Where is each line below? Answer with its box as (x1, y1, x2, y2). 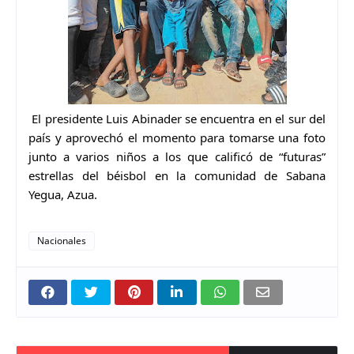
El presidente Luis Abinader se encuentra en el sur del (32, 110, 326, 126)
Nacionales (37, 233, 86, 247)
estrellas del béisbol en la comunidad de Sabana (28, 167, 326, 183)
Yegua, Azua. (28, 186, 97, 202)
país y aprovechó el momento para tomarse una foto (28, 129, 326, 145)
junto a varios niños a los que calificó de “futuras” (28, 148, 326, 164)
